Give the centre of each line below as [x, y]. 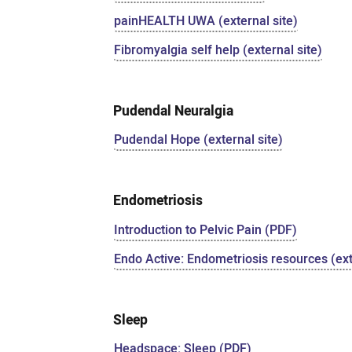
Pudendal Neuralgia [174, 111]
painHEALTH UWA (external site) [206, 21]
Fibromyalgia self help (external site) [218, 50]
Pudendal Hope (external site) [199, 140]
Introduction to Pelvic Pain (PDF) [206, 230]
